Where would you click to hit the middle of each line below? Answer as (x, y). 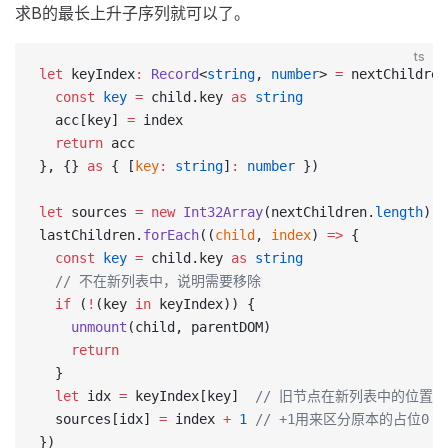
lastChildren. (91, 235)
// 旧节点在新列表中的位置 (344, 396)
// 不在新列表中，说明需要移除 (150, 281)
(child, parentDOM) (199, 327)
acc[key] (83, 120)
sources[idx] (99, 419)
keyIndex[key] (191, 396)
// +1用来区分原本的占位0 (338, 419)
